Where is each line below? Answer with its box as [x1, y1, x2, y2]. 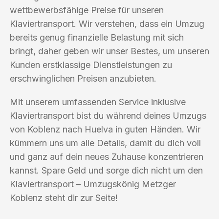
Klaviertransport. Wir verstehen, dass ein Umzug [10, 18, 204, 29]
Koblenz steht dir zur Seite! [10, 192, 118, 203]
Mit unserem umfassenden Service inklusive [10, 96, 186, 107]
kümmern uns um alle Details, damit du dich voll [10, 137, 201, 148]
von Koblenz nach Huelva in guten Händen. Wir [10, 124, 200, 134]
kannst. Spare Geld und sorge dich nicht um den [10, 165, 203, 175]
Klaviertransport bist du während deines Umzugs [10, 110, 206, 121]
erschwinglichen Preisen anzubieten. [10, 73, 156, 84]
